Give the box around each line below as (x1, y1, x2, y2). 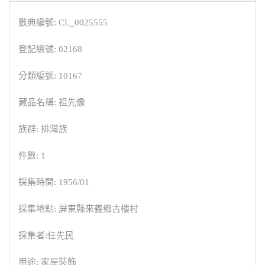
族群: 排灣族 (18, 124, 67, 134)
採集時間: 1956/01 (18, 177, 89, 188)
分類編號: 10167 (18, 71, 82, 81)
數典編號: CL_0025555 (18, 18, 108, 28)
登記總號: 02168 (18, 44, 82, 54)
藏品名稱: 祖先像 (18, 98, 85, 108)
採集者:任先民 (18, 231, 74, 241)
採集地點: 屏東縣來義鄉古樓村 (18, 204, 138, 214)
